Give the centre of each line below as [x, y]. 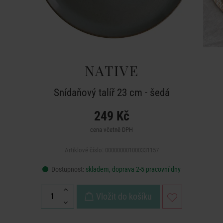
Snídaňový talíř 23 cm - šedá [111, 93]
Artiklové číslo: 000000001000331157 [111, 150]
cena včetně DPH [111, 130]
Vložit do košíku [124, 196]
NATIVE [111, 70]
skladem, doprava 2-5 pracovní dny [133, 169]
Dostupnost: [68, 169]
